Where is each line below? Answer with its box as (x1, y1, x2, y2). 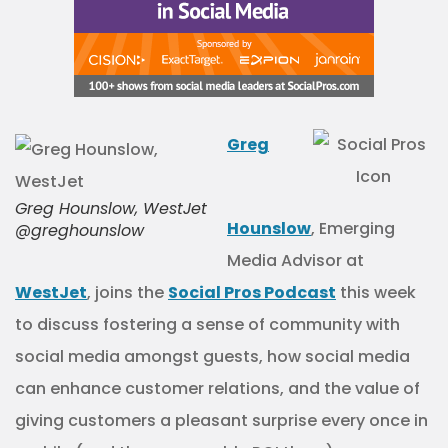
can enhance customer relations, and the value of (15, 377, 420, 400)
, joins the (87, 281, 168, 304)
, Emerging (311, 217, 395, 240)
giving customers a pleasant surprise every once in (15, 409, 428, 432)
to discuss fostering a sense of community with (15, 313, 400, 336)
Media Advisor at (227, 249, 364, 272)
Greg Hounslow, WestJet (15, 197, 207, 220)
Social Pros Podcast (168, 281, 336, 304)
